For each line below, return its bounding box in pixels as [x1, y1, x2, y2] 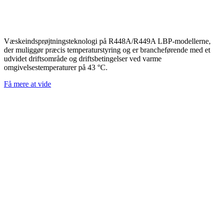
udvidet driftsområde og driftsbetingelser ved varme [4, 54, 162, 63]
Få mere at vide [4, 79, 51, 88]
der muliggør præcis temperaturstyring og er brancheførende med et [4, 45, 210, 54]
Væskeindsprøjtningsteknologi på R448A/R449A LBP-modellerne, [4, 36, 211, 45]
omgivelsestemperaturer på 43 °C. [4, 63, 109, 72]
